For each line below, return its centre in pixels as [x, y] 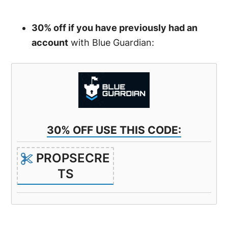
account [50, 42]
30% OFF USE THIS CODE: [114, 130]
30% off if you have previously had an [115, 27]
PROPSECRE [72, 158]
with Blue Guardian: [111, 42]
